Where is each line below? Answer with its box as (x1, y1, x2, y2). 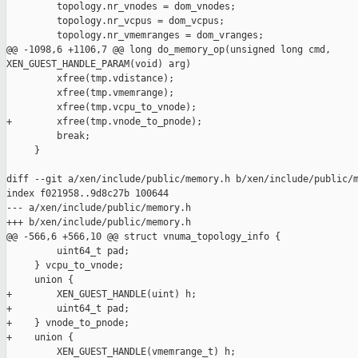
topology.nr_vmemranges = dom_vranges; (6, 30, 264, 42)
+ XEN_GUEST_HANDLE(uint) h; (6, 288, 197, 300)
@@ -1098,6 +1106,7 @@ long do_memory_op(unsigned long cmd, (6, 44, 336, 56)
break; (6, 130, 90, 142)
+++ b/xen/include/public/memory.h (6, 217, 191, 229)
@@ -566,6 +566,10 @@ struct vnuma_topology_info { (6, 231, 280, 243)
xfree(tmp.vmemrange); (6, 87, 174, 99)
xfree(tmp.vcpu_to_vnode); (6, 101, 197, 113)
